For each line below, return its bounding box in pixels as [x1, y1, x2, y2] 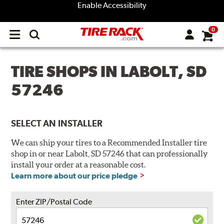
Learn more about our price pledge [11, 171, 138, 181]
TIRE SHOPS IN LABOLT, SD [11, 62, 207, 80]
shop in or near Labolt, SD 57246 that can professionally [11, 149, 208, 158]
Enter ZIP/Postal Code [16, 197, 92, 207]
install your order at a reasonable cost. [11, 160, 146, 169]
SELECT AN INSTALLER [11, 118, 103, 129]
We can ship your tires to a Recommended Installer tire [11, 138, 207, 147]
